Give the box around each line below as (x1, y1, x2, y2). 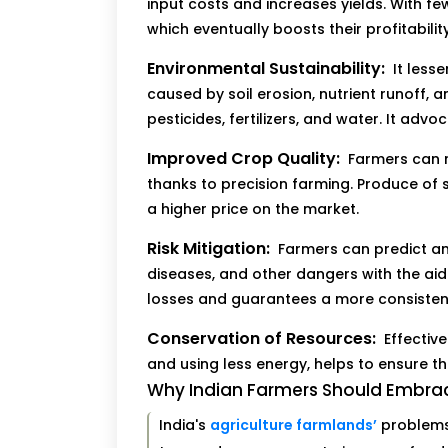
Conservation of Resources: (147, 327, 376, 351)
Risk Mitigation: (147, 237, 270, 261)
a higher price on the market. (147, 199, 359, 220)
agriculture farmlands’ (209, 415, 377, 436)
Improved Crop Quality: (147, 147, 340, 171)
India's (158, 415, 210, 436)
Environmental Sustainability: (147, 57, 385, 81)
